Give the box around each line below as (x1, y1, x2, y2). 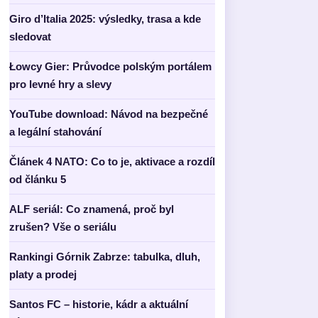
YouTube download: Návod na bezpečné (9, 108, 208, 120)
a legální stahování (9, 126, 102, 138)
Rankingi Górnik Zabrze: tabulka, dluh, (9, 251, 200, 263)
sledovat (9, 31, 51, 43)
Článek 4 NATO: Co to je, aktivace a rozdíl (9, 155, 215, 168)
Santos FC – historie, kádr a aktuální (9, 298, 188, 310)
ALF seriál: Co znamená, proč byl (9, 203, 174, 215)
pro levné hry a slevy (9, 78, 111, 90)
